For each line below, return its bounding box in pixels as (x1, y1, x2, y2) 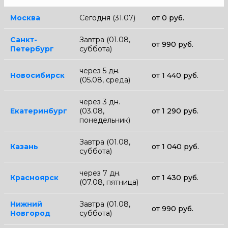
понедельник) (79, 115, 130, 125)
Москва (10, 13, 40, 22)
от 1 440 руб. (152, 70, 198, 80)
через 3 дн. (79, 97, 120, 106)
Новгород (10, 208, 50, 218)
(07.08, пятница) (79, 177, 138, 187)
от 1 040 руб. (152, 141, 199, 151)
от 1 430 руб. (152, 173, 198, 182)
